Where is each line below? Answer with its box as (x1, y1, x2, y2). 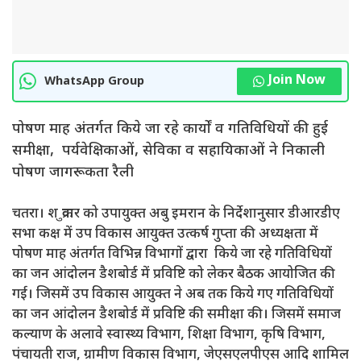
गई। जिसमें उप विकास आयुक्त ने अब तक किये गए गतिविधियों (12, 285, 334, 304)
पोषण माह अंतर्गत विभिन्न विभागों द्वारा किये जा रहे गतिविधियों (12, 245, 332, 263)
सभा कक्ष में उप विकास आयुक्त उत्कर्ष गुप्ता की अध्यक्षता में (12, 225, 318, 243)
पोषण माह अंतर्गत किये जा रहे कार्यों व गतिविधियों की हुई (12, 120, 328, 139)
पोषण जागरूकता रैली (12, 164, 134, 182)
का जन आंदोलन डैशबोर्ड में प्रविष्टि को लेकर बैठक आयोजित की (12, 265, 335, 284)
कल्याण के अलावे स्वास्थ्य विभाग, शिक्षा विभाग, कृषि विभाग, (12, 326, 326, 344)
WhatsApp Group (44, 73, 144, 89)
